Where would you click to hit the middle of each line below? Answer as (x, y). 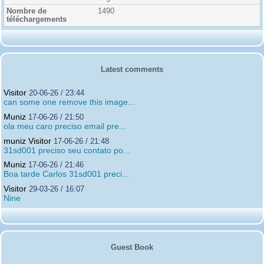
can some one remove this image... (69, 102)
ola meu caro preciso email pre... (65, 126)
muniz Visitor (27, 141)
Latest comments (132, 70)
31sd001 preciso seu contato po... (67, 150)
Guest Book (132, 247)
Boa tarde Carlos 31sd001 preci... (66, 174)
